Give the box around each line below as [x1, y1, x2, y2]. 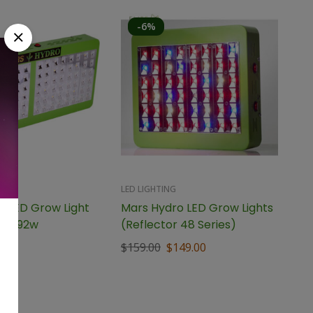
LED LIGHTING [121, 182, 177, 195]
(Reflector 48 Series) [121, 216, 237, 233]
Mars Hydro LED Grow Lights [121, 199, 274, 216]
